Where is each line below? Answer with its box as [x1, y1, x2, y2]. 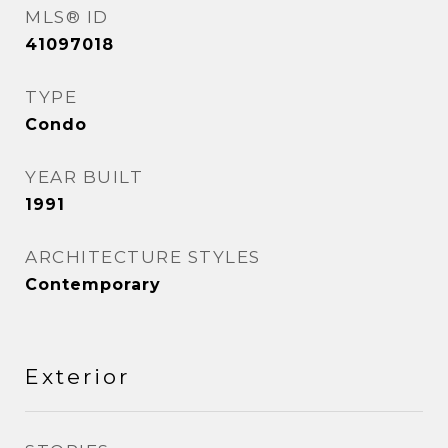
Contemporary [25, 275, 161, 294]
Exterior [25, 364, 130, 389]
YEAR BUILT [25, 167, 143, 187]
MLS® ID [25, 7, 109, 27]
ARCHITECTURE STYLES [25, 247, 261, 267]
